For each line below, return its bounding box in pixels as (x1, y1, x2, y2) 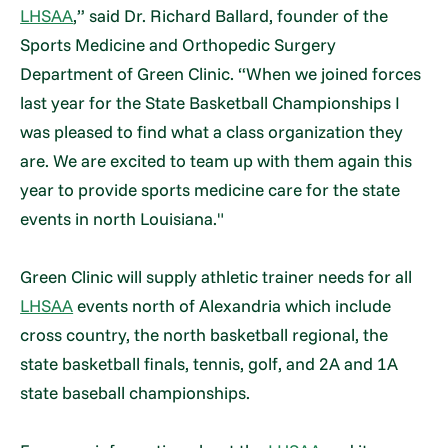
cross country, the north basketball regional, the (20, 323, 389, 345)
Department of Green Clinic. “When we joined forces (20, 62, 422, 84)
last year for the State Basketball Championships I (20, 91, 401, 113)
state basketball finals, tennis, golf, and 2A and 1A (20, 352, 399, 374)
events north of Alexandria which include (73, 294, 392, 316)
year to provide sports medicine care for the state (20, 178, 401, 200)
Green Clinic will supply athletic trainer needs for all (20, 265, 413, 287)
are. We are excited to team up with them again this (20, 149, 413, 171)
